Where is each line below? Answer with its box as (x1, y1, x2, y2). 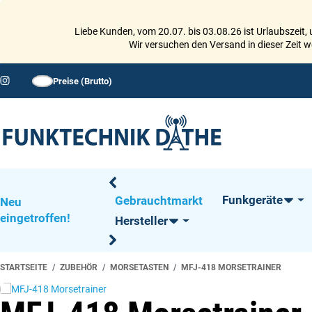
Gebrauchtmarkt (114, 194, 203, 208)
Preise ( (53, 75, 85, 86)
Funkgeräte (221, 193, 283, 207)
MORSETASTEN (110, 263, 169, 273)
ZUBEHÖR (60, 263, 97, 273)
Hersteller (114, 214, 168, 228)
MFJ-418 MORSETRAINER (181, 263, 281, 273)
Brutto (84, 75, 109, 86)
